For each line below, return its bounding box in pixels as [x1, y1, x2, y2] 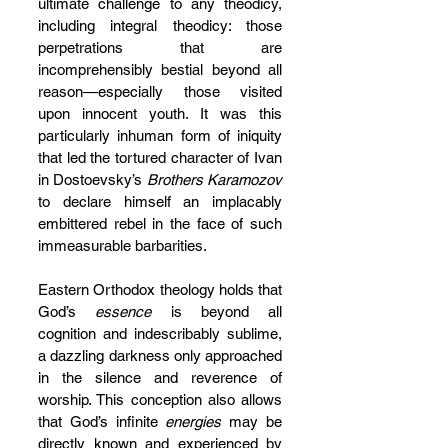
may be [221, 413, 283, 430]
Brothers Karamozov [146, 171, 283, 188]
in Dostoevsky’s [38, 171, 147, 188]
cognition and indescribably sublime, [38, 325, 282, 342]
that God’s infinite [38, 413, 166, 430]
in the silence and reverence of [38, 369, 282, 386]
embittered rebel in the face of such [38, 215, 282, 232]
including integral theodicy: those [38, 17, 282, 34]
